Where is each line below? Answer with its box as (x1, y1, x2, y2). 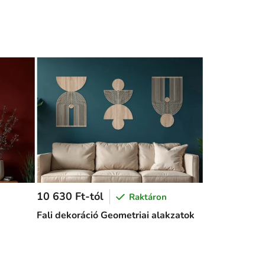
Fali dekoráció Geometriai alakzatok (36, 209, 195, 222)
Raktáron (128, 190, 167, 203)
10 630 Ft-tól (36, 189, 104, 204)
